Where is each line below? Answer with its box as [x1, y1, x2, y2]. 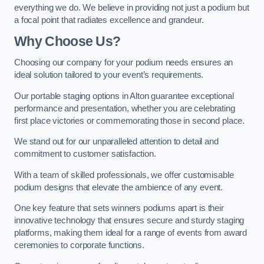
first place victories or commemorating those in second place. [14, 115, 245, 126]
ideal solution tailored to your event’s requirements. [14, 70, 204, 80]
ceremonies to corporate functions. [14, 240, 145, 250]
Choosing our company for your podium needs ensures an [14, 57, 233, 67]
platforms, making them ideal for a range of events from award [14, 228, 247, 238]
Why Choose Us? [14, 34, 121, 49]
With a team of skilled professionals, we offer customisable [14, 170, 234, 180]
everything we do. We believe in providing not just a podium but [14, 2, 249, 12]
